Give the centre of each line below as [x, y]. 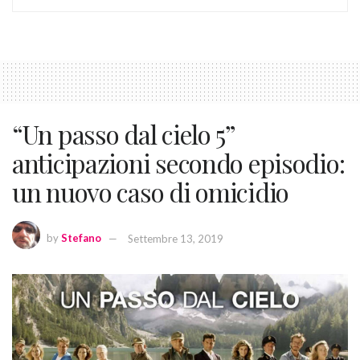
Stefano [81, 238]
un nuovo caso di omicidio [150, 192]
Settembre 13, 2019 [176, 238]
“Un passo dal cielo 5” [123, 134]
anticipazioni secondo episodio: [178, 163]
